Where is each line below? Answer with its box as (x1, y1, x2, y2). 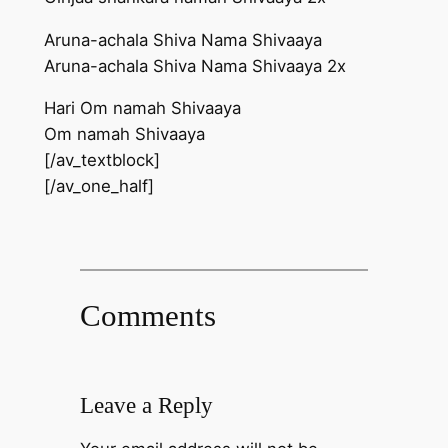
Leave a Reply (79, 391, 213, 418)
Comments (79, 297, 216, 333)
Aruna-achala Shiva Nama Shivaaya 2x (43, 55, 346, 76)
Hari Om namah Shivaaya (43, 98, 241, 119)
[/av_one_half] (43, 176, 154, 197)
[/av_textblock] (43, 150, 160, 171)
